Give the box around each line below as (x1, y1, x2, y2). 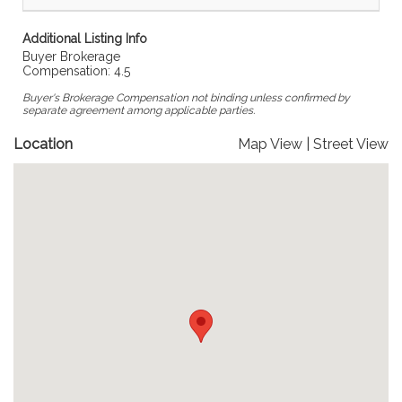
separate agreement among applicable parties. (22, 104, 255, 117)
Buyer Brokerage (22, 49, 120, 64)
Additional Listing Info (22, 31, 147, 46)
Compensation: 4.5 (22, 64, 130, 78)
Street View (313, 135, 389, 153)
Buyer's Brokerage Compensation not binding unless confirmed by (22, 92, 350, 104)
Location (13, 135, 73, 153)
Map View (238, 135, 302, 153)
